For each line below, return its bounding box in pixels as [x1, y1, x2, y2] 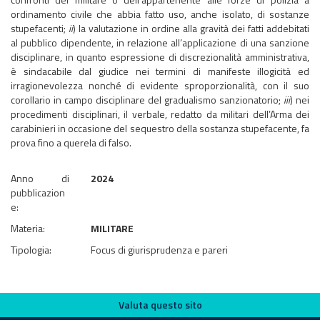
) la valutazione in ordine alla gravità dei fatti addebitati [73, 21, 309, 36]
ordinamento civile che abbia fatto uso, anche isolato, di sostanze [11, 6, 309, 21]
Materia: [11, 221, 45, 236]
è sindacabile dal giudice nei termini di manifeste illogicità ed [11, 64, 309, 79]
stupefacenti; [11, 21, 69, 36]
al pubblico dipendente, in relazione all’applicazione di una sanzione [11, 35, 309, 50]
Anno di [11, 171, 69, 186]
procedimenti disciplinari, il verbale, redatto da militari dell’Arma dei [11, 106, 309, 121]
